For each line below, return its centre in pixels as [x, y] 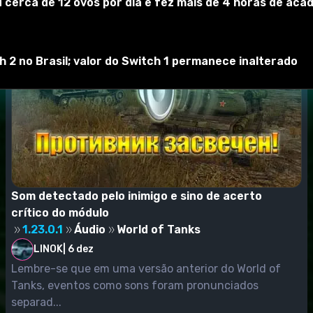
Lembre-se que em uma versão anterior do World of [146, 268]
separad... [36, 302]
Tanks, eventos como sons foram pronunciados [135, 285]
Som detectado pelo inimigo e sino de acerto [137, 196]
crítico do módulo [60, 212]
